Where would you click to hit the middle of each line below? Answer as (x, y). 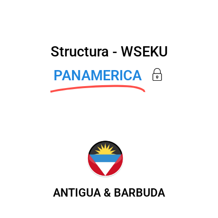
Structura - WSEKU (109, 52)
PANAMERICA (98, 76)
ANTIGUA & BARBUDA (109, 192)
